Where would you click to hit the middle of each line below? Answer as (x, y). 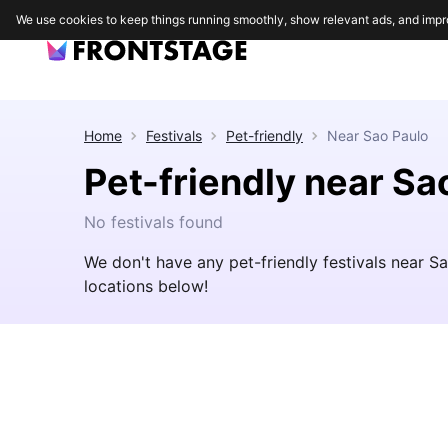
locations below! (146, 286)
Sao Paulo (395, 135)
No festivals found (153, 222)
